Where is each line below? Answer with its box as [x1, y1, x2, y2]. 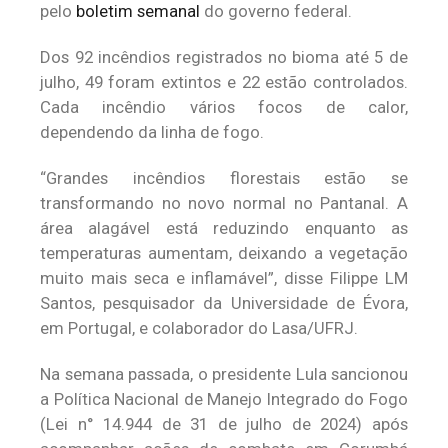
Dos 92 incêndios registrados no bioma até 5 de [40, 47, 408, 67]
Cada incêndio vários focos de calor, [40, 97, 408, 117]
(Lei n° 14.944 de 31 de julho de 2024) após [40, 414, 408, 434]
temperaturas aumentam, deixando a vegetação [40, 243, 408, 263]
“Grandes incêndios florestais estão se [40, 168, 408, 188]
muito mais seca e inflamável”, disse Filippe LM [40, 268, 408, 288]
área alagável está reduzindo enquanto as [40, 218, 408, 238]
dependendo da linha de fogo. [40, 122, 264, 142]
